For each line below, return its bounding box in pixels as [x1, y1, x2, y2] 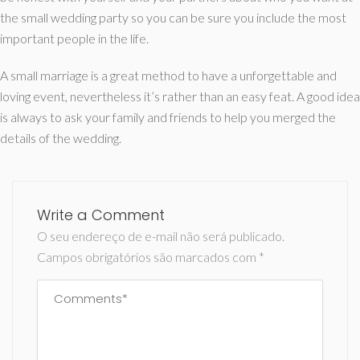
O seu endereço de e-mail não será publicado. [37, 228, 284, 243]
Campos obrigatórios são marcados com [37, 249, 259, 264]
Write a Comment [37, 205, 165, 225]
